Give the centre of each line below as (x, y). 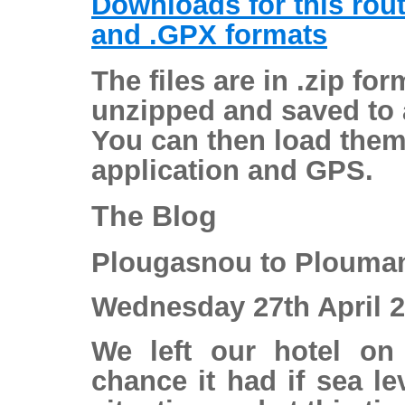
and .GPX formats (209, 34)
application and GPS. (232, 170)
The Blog (154, 216)
